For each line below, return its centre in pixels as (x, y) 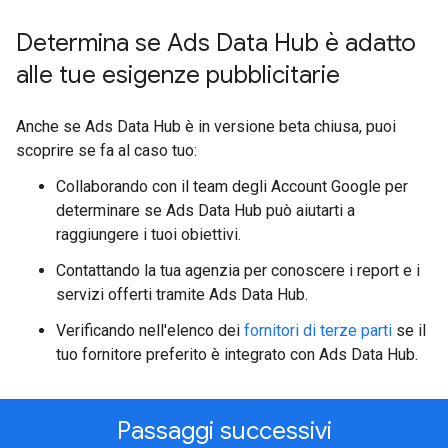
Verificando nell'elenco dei (150, 330)
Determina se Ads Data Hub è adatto (216, 43)
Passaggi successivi (224, 431)
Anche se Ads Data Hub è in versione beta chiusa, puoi (206, 126)
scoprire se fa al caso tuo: (106, 150)
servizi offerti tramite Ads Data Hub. (182, 294)
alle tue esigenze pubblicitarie (178, 75)
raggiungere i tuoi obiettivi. (148, 234)
